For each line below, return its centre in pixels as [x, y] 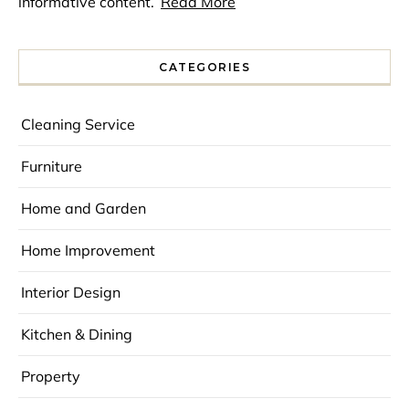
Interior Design [71, 293]
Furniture [52, 167]
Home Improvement [88, 251]
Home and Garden [84, 209]
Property [51, 377]
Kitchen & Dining [77, 335]
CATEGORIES [204, 68]
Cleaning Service [78, 125]
